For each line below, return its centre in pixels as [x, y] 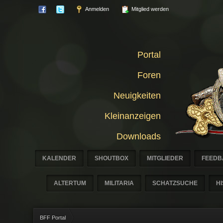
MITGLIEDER [165, 158]
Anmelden [97, 9]
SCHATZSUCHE [175, 183]
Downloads [139, 136]
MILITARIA [119, 183]
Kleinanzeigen [133, 116]
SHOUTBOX [112, 158]
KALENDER [59, 158]
